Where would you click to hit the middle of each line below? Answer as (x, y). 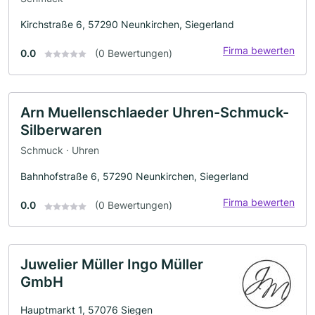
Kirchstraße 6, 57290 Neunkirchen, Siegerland (127, 24)
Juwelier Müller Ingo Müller (112, 265)
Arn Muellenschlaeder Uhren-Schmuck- (155, 112)
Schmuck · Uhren (60, 150)
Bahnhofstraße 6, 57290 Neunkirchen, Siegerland (135, 176)
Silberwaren (61, 130)
